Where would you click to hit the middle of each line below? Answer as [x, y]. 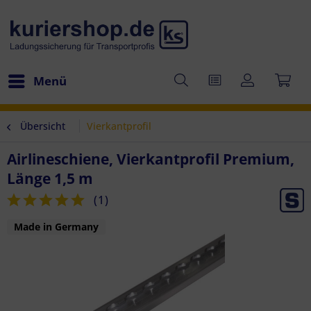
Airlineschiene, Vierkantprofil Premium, [151, 159]
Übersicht [43, 126]
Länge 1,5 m [50, 178]
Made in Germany [56, 227]
